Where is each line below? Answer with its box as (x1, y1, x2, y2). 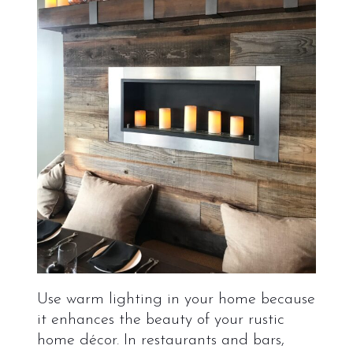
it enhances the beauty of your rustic (36, 311, 284, 328)
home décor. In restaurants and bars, (36, 332, 284, 348)
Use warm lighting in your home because (36, 291, 315, 307)
